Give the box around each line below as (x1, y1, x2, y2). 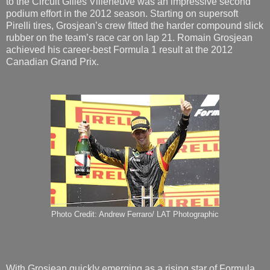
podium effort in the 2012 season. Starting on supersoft (6, 8, 238, 19)
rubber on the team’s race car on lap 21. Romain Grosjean (6, 32, 253, 43)
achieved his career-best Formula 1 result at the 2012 (6, 44, 233, 55)
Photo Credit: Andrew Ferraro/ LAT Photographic (51, 210, 219, 219)
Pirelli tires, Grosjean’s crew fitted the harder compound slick (6, 20, 263, 31)
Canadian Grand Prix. (6, 56, 99, 67)
